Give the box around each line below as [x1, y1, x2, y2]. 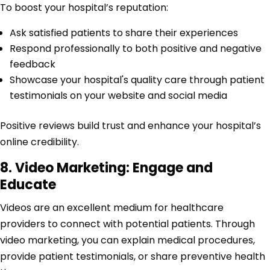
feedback [10, 57, 55, 72]
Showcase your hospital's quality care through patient [10, 73, 265, 87]
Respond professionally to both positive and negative [10, 42, 262, 56]
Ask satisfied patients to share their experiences [10, 26, 238, 40]
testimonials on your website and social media [10, 89, 227, 103]
